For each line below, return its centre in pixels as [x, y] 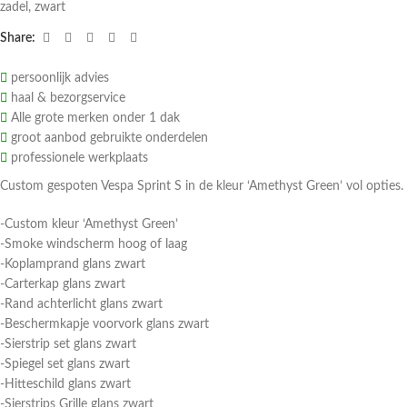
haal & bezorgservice [66, 98]
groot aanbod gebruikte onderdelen [108, 138]
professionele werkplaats [78, 158]
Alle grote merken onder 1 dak [94, 118]
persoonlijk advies [58, 78]
